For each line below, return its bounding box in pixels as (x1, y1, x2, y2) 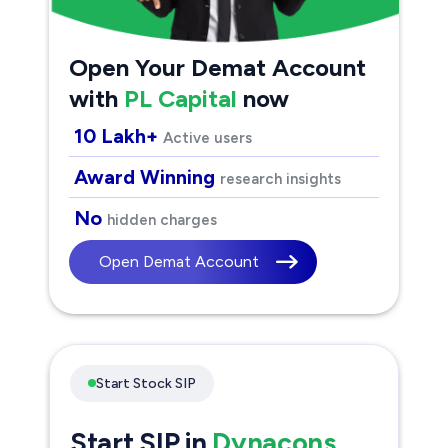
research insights (220, 169, 341, 188)
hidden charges (107, 210, 217, 229)
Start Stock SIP (96, 374, 196, 392)
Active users (163, 128, 252, 147)
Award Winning (74, 164, 220, 189)
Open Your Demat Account (69, 52, 366, 82)
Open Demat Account (99, 251, 259, 271)
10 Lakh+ (74, 123, 163, 148)
